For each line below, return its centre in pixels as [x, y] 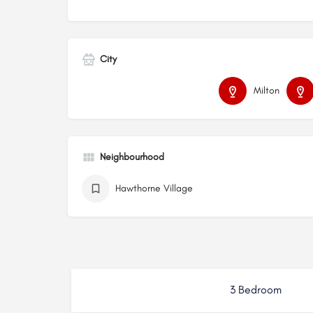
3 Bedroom [256, 290]
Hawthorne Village [154, 189]
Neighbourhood [132, 157]
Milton [266, 91]
